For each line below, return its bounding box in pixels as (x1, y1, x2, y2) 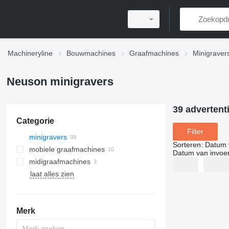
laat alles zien (30, 170, 74, 178)
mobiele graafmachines (29, 145, 105, 153)
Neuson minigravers (6, 75, 113, 88)
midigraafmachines (29, 157, 90, 166)
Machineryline (8, 49, 53, 57)
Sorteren (172, 140, 201, 149)
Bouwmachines (66, 49, 116, 57)
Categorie (16, 117, 54, 125)
